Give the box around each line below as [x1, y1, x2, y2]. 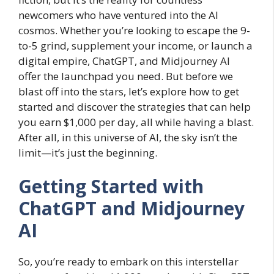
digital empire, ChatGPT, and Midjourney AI [18, 53, 230, 68]
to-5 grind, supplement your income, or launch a [18, 38, 253, 53]
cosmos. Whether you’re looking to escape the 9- [18, 23, 250, 37]
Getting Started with [18, 174, 204, 199]
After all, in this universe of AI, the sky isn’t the [18, 130, 237, 144]
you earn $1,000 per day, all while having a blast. [18, 114, 254, 129]
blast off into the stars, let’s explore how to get [18, 84, 239, 98]
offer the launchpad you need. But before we [18, 68, 233, 83]
